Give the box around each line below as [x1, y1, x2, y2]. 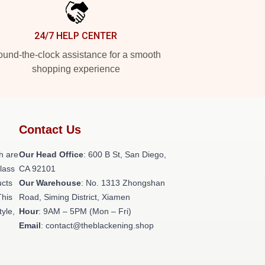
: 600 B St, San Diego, [83, 150, 166, 159]
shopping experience [31, 64, 120, 74]
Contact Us [19, 123, 81, 136]
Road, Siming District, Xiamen [19, 192, 130, 202]
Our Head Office [19, 150, 83, 159]
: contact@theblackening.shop [41, 221, 154, 230]
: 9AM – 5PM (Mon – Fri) [38, 206, 131, 216]
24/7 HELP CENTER [34, 30, 117, 41]
